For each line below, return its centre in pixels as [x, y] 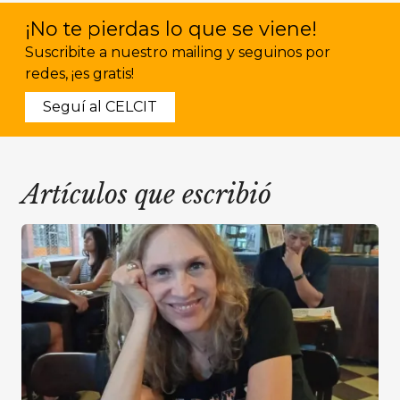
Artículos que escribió [146, 195]
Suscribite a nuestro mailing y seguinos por [178, 52]
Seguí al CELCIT [100, 107]
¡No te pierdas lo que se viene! [171, 29]
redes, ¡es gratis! [79, 74]
